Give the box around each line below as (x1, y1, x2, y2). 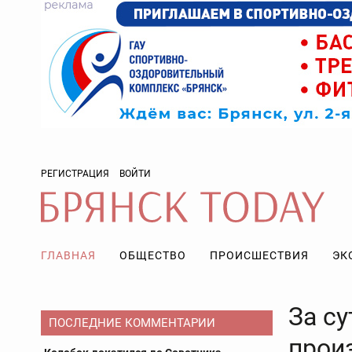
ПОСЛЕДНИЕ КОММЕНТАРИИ (49, 316, 215, 330)
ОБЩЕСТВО (119, 249, 186, 262)
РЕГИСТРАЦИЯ (41, 168, 109, 179)
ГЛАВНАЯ (41, 249, 96, 262)
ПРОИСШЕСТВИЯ (210, 249, 309, 262)
